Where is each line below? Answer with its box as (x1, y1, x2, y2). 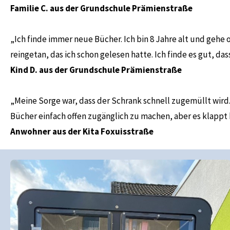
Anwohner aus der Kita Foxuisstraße (10, 126, 154, 137)
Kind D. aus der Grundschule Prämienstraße (10, 64, 182, 75)
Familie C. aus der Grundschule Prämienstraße (10, 3, 193, 14)
